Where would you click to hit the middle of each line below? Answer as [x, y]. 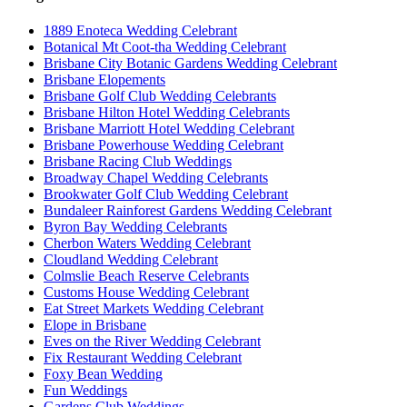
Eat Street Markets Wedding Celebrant [154, 308]
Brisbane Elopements [104, 79]
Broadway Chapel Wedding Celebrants [156, 177]
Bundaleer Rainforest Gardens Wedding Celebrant [188, 210]
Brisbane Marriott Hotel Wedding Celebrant [169, 128]
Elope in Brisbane [95, 324]
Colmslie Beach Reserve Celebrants [146, 275]
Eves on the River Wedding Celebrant [152, 341]
